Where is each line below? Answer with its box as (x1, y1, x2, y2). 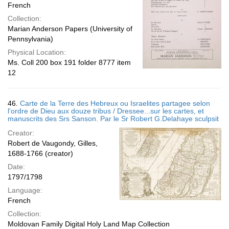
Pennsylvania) (8, 35, 53, 43)
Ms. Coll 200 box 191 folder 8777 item (8, 58, 131, 66)
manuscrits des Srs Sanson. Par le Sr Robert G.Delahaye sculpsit (8, 114, 219, 123)
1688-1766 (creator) (8, 149, 73, 157)
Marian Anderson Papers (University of (8, 25, 132, 33)
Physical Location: (8, 48, 66, 56)
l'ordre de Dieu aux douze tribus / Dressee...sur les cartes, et (8, 107, 204, 115)
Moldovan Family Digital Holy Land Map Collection (8, 220, 170, 228)
